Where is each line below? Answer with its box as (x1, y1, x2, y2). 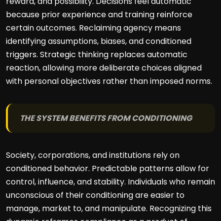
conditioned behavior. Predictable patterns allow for (6, 163, 209, 174)
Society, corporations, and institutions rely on (6, 149, 180, 161)
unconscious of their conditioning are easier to (6, 189, 184, 201)
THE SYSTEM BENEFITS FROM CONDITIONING (20, 112, 192, 124)
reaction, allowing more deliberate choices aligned (6, 62, 202, 74)
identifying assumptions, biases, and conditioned (6, 36, 191, 47)
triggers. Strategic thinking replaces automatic (6, 49, 187, 60)
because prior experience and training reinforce (6, 9, 192, 20)
